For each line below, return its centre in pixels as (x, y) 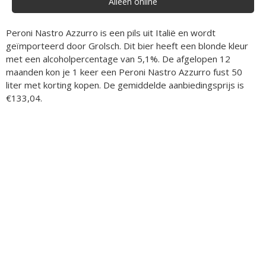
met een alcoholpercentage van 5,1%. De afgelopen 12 (118, 59)
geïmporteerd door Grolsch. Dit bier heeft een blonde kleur (127, 46)
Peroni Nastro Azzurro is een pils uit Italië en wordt (111, 33)
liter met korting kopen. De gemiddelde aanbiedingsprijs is (125, 85)
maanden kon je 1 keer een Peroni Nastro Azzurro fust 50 (124, 72)
